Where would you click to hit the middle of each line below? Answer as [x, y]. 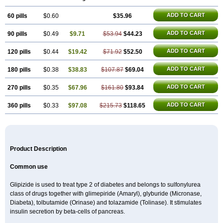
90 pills [17, 34]
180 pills [19, 70]
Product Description [38, 149]
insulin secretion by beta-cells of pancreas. [67, 212]
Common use [29, 167]
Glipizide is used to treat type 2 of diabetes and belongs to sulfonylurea [105, 185]
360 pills [19, 106]
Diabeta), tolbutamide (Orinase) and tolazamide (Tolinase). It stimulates [106, 203]
